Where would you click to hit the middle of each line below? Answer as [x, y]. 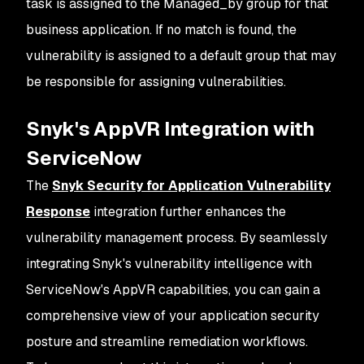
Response [58, 211]
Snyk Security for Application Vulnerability [191, 185]
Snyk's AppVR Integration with [171, 128]
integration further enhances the [188, 211]
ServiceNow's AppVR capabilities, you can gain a [173, 289]
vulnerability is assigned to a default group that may [181, 55]
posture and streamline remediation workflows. [167, 341]
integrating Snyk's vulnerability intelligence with [169, 263]
